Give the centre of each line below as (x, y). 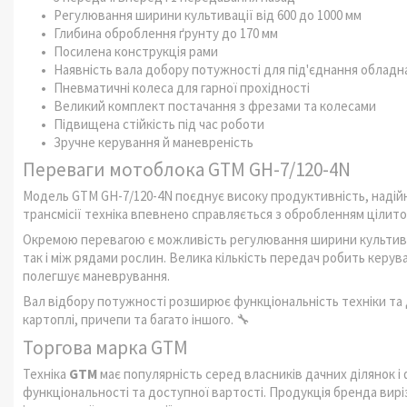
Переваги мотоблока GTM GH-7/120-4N (187, 169)
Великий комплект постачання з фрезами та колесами (215, 105)
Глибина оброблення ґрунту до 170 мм (166, 33)
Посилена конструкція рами (136, 51)
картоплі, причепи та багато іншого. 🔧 (136, 320)
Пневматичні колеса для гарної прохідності (182, 87)
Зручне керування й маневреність (154, 142)
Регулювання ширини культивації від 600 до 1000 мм (208, 15)
